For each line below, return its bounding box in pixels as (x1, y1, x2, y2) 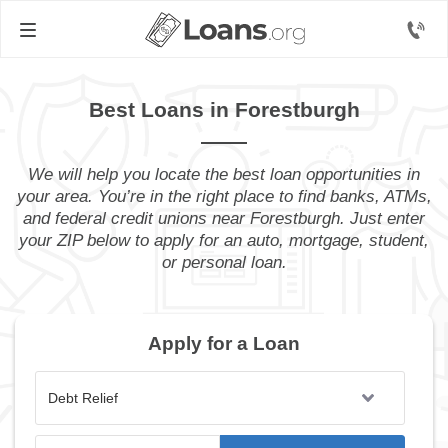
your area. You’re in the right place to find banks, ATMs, (16, 187, 432, 206)
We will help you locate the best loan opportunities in (28, 165, 420, 184)
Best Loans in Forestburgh (88, 98, 360, 121)
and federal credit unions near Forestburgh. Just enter (23, 209, 425, 228)
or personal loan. (161, 253, 287, 272)
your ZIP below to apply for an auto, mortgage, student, (19, 231, 429, 250)
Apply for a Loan (148, 333, 300, 354)
